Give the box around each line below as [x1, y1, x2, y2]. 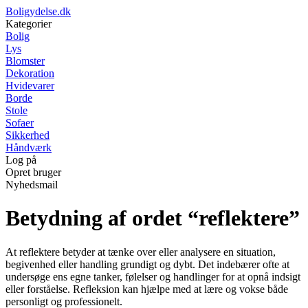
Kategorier [5, 18, 52, 30]
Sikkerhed [5, 129, 49, 141]
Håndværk [5, 142, 52, 153]
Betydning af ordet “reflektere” [5, 206, 300, 231]
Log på [5, 154, 36, 166]
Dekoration [5, 67, 54, 79]
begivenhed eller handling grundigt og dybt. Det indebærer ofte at [5, 258, 289, 270]
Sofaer [5, 117, 34, 129]
